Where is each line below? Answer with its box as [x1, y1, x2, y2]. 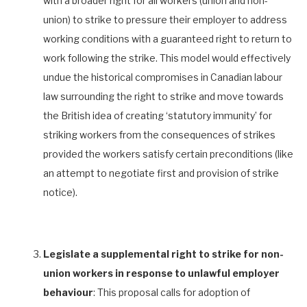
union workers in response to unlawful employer [43, 267, 280, 279]
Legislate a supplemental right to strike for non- [43, 247, 284, 260]
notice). [43, 186, 77, 198]
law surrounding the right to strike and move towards [43, 90, 284, 102]
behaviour [43, 286, 93, 298]
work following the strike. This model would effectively [43, 51, 291, 64]
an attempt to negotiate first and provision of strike [43, 167, 279, 179]
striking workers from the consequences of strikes [43, 128, 275, 140]
